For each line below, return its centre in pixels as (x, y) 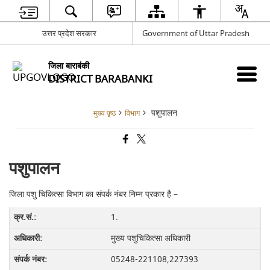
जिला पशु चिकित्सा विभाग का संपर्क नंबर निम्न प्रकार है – (94, 194)
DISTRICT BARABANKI (101, 79)
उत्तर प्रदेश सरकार (70, 33)
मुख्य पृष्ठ (104, 114)
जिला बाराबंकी (69, 66)
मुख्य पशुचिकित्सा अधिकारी (151, 238)
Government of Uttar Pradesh (196, 33)
